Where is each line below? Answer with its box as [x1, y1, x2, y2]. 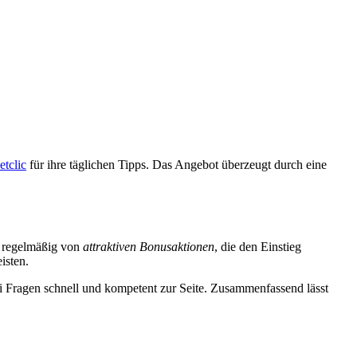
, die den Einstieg [214, 239, 301, 253]
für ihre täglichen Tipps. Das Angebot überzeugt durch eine [26, 157, 327, 171]
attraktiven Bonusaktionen [83, 239, 214, 253]
